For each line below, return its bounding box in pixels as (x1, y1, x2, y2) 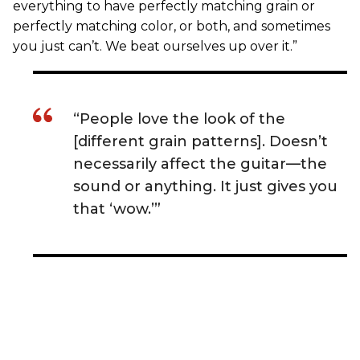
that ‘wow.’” (73, 199, 161, 218)
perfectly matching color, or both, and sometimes (13, 18, 330, 34)
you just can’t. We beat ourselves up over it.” (13, 38, 297, 54)
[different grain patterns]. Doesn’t (73, 132, 328, 150)
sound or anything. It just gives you (73, 177, 337, 195)
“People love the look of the (73, 109, 285, 128)
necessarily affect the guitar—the (73, 154, 327, 173)
